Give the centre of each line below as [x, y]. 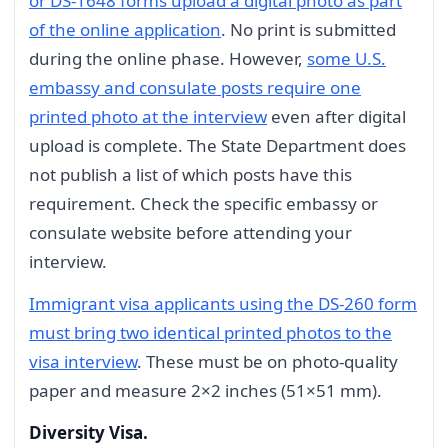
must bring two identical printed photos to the [210, 333]
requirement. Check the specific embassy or [203, 204]
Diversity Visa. [88, 432]
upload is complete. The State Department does [217, 146]
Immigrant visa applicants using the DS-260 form [223, 304]
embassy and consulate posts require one [195, 88]
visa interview [83, 362]
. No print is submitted [308, 30]
